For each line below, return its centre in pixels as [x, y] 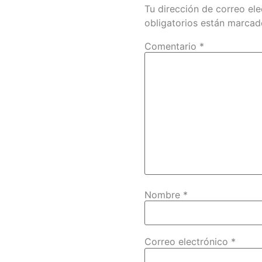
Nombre [164, 194]
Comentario [172, 46]
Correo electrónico [188, 242]
